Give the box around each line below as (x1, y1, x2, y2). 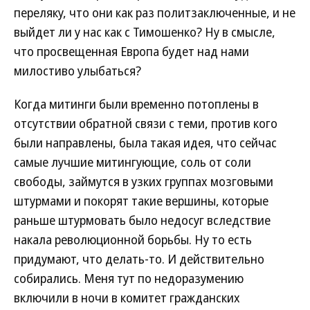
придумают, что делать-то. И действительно (14, 250, 264, 267)
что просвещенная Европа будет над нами (14, 43, 249, 60)
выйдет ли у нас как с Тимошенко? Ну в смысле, (14, 24, 275, 40)
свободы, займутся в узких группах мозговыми (14, 173, 273, 190)
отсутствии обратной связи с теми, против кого (14, 115, 277, 131)
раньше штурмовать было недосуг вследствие (14, 212, 271, 228)
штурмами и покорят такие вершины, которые (14, 192, 268, 209)
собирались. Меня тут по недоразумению (14, 270, 244, 286)
